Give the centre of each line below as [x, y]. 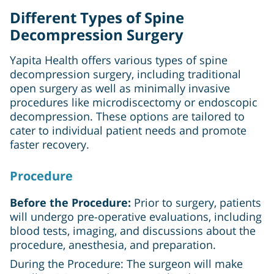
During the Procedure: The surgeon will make [126, 263]
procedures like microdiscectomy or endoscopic [134, 102]
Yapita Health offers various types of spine [119, 60]
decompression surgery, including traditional [125, 74]
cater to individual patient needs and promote [128, 130]
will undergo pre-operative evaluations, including [136, 216]
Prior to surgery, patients [196, 202]
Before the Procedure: [70, 202]
